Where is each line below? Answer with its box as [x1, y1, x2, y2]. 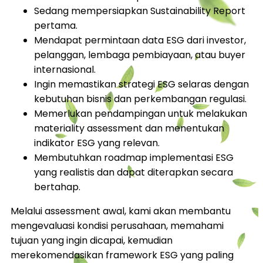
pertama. [34, 18, 77, 32]
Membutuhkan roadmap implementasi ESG [34, 150, 234, 164]
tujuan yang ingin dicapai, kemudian [11, 233, 173, 247]
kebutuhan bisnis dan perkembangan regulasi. [34, 92, 247, 106]
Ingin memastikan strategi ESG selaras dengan [34, 77, 249, 91]
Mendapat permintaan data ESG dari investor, [34, 33, 246, 47]
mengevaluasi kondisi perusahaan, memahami [11, 218, 224, 232]
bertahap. [34, 180, 80, 194]
